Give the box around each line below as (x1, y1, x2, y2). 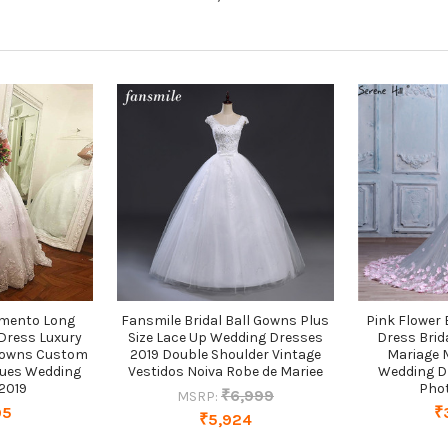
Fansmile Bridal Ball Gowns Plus (121, 311, 330, 329)
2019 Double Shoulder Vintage (129, 345, 321, 363)
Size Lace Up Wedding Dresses (127, 328, 323, 346)
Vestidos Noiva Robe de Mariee (127, 362, 323, 380)
